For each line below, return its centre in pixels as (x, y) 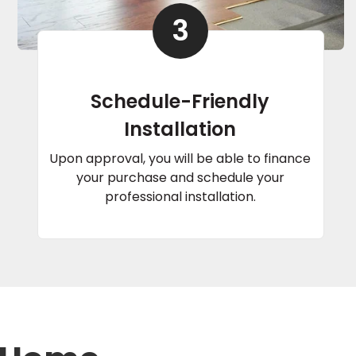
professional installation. (180, 196)
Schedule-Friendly (180, 101)
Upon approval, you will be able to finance (180, 158)
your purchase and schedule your (180, 177)
